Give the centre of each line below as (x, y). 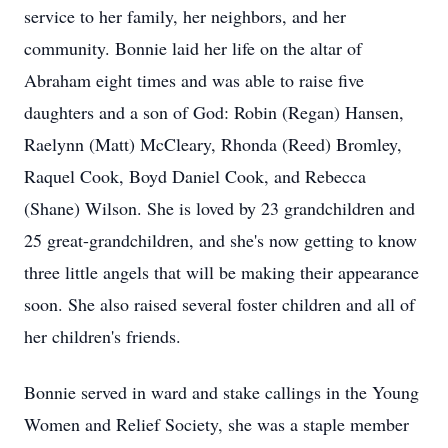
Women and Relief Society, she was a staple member (216, 424)
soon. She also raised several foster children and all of (219, 304)
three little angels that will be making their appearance (221, 272)
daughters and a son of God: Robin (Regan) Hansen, (214, 112)
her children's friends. (102, 336)
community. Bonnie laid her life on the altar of (193, 48)
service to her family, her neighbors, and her (185, 16)
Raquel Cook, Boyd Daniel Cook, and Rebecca (195, 176)
